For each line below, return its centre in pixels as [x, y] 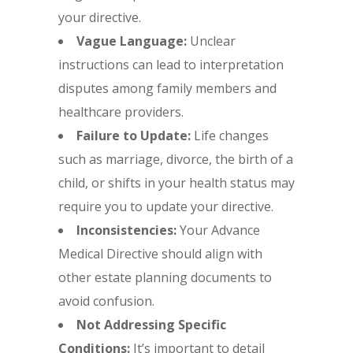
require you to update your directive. [166, 207]
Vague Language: [132, 41]
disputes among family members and [167, 89]
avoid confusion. [106, 301]
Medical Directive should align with [160, 254]
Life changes [230, 136]
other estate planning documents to [165, 278]
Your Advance [218, 230]
